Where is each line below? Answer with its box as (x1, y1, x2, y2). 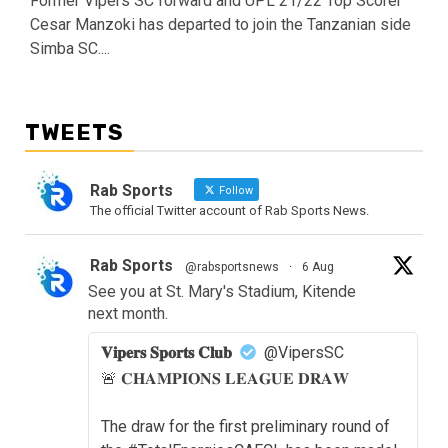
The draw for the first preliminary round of (101, 416, 390, 436)
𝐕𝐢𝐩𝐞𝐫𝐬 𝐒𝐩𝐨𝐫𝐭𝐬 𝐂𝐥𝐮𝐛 (101, 342, 232, 362)
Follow (216, 183, 253, 197)
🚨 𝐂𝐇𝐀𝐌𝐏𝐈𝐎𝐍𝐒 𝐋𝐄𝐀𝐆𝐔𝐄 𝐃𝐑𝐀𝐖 (101, 368, 349, 388)
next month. (88, 303, 168, 323)
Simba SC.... (30, 38, 110, 58)
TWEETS (25, 118, 124, 146)
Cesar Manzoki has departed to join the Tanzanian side (30, 14, 411, 34)
